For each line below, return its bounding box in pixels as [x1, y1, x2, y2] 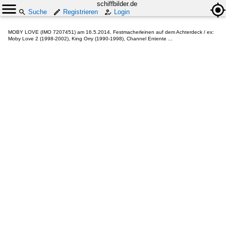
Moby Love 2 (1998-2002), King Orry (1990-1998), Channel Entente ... [8, 36, 173, 41]
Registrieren [63, 8, 98, 16]
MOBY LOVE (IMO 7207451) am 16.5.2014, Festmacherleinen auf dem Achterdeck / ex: [8, 29, 214, 35]
